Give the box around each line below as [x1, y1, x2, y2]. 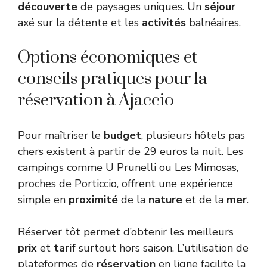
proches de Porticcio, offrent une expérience [18, 176, 233, 191]
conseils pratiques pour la [18, 68, 207, 89]
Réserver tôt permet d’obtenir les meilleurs [18, 224, 234, 239]
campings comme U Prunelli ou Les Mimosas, [18, 160, 238, 175]
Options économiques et [18, 46, 197, 68]
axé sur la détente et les [18, 15, 142, 30]
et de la [182, 192, 226, 207]
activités [142, 15, 186, 30]
